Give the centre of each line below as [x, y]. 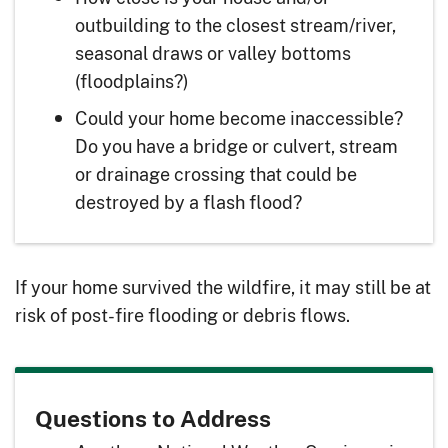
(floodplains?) [132, 81]
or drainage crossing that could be [216, 174]
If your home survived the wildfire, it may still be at [223, 287]
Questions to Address [153, 418]
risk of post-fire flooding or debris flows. [182, 315]
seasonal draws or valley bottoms [213, 53]
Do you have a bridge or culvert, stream [236, 146]
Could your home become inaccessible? [239, 118]
